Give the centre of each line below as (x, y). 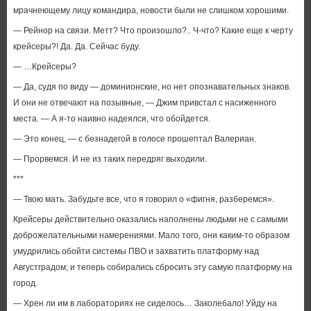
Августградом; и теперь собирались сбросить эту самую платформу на (152, 267)
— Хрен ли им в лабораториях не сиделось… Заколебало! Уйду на (145, 303)
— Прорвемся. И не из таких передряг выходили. (110, 159)
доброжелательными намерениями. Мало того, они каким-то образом (151, 235)
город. (25, 283)
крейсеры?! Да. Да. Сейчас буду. (76, 47)
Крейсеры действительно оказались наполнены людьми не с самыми (150, 219)
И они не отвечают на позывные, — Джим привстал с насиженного (144, 103)
